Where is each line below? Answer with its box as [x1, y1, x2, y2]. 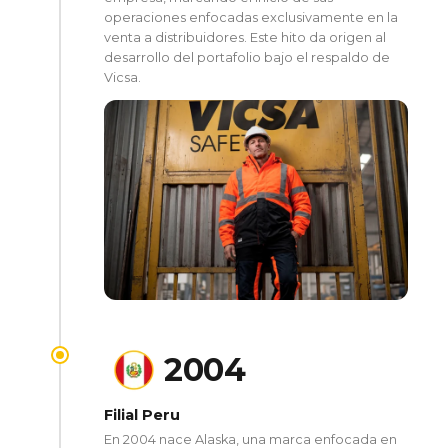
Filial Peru [104, 405, 180, 424]
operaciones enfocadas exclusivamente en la [104, 9, 398, 25]
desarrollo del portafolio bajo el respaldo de [104, 49, 390, 65]
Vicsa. [104, 69, 141, 85]
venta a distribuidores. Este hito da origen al [104, 29, 386, 45]
